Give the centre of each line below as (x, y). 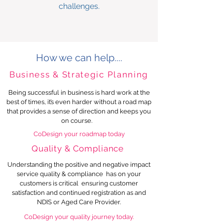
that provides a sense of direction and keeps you (79, 111)
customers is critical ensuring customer (79, 183)
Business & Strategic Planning (79, 74)
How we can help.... (79, 58)
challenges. (79, 6)
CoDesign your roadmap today (79, 134)
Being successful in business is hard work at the (79, 92)
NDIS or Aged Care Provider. (79, 202)
